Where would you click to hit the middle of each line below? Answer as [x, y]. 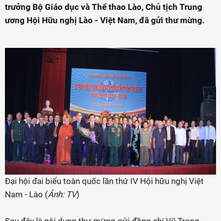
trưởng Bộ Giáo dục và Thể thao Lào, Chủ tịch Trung [104, 7]
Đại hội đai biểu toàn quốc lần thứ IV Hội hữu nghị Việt [104, 181]
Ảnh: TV [62, 194]
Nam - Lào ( [26, 194]
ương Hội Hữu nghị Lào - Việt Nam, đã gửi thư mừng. [105, 20]
